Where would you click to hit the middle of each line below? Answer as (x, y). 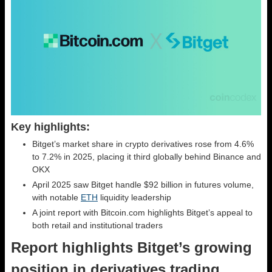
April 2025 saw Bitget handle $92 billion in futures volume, (143, 184)
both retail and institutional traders (97, 225)
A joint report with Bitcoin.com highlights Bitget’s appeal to (142, 212)
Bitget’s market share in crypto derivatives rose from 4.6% (143, 144)
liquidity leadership (134, 197)
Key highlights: (50, 127)
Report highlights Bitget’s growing (131, 247)
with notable (56, 197)
